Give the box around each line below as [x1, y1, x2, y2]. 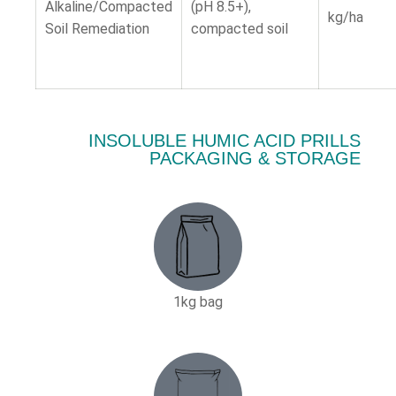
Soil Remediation [45, 20, 149, 37]
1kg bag [173, 293, 223, 310]
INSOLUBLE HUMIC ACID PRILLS [88, 131, 361, 150]
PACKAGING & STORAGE [149, 148, 361, 168]
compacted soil [191, 20, 288, 37]
